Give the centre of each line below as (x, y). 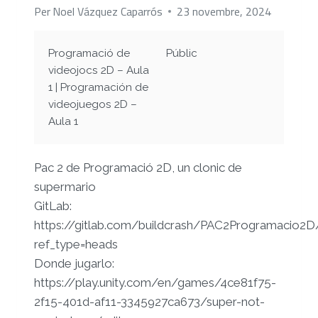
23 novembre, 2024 (224, 11)
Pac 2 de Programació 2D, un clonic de (138, 167)
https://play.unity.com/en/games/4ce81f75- (155, 282)
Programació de (89, 53)
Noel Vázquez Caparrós (108, 11)
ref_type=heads (76, 244)
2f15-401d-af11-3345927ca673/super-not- (149, 301)
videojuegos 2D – (93, 104)
